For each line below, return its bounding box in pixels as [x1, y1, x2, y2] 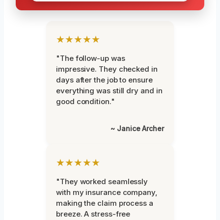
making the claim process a [56, 198, 153, 208]
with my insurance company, [56, 188, 158, 197]
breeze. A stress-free [56, 209, 131, 219]
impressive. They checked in [56, 64, 158, 74]
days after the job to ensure [56, 75, 153, 85]
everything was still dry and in [56, 86, 163, 96]
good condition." [56, 97, 115, 107]
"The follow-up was [56, 54, 125, 63]
